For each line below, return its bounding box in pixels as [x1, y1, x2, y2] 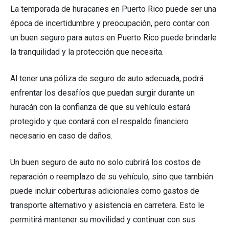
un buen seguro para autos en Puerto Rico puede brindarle [10, 33, 217, 43]
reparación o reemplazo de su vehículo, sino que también [10, 172, 213, 182]
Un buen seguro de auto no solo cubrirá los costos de [10, 157, 201, 168]
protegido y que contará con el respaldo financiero [10, 117, 189, 127]
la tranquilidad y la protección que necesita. [10, 47, 164, 57]
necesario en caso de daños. [10, 131, 112, 141]
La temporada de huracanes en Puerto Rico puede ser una [10, 4, 216, 14]
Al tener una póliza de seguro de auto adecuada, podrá [10, 74, 203, 84]
